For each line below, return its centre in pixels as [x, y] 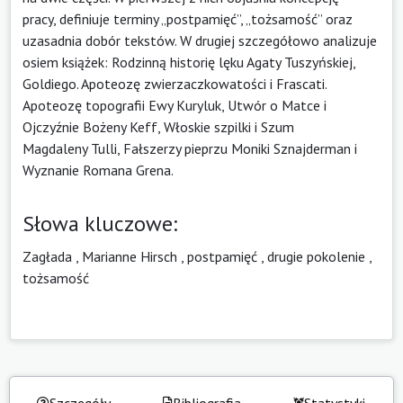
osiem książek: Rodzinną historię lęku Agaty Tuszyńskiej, [189, 62]
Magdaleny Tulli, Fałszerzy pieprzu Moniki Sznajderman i [190, 148]
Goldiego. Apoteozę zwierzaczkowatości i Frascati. [175, 83]
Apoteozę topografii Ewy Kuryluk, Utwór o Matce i [175, 105]
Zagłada [47, 256]
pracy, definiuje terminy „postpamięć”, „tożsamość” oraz [188, 18]
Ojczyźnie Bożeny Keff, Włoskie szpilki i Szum [158, 126]
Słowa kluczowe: [100, 223]
